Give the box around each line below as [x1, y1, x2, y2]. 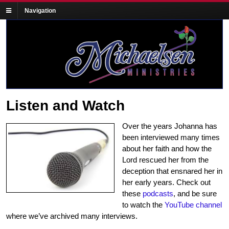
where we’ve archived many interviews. [6, 212, 138, 221]
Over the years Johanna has [122, 122, 217, 131]
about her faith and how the [122, 144, 212, 153]
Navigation [25, 7, 56, 14]
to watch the [122, 200, 165, 210]
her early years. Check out [122, 178, 211, 187]
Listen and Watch [6, 98, 125, 114]
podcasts [143, 189, 173, 198]
